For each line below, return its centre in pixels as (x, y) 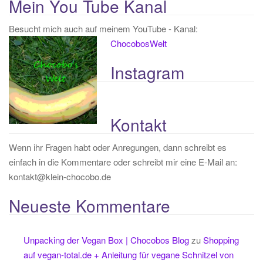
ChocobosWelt (138, 43)
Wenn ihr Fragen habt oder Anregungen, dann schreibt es (118, 147)
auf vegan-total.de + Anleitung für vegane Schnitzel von (129, 254)
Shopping (221, 240)
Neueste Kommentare (90, 205)
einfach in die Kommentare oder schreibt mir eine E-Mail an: (123, 161)
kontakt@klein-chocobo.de (60, 176)
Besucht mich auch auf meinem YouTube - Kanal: (103, 28)
